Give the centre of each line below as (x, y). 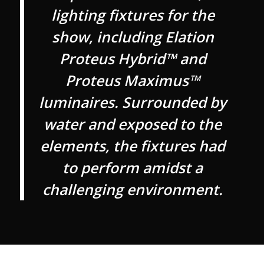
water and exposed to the (133, 124)
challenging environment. (133, 190)
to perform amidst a (133, 168)
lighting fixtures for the (133, 15)
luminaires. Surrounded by (133, 103)
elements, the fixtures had (133, 146)
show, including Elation (133, 37)
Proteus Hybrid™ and (133, 59)
